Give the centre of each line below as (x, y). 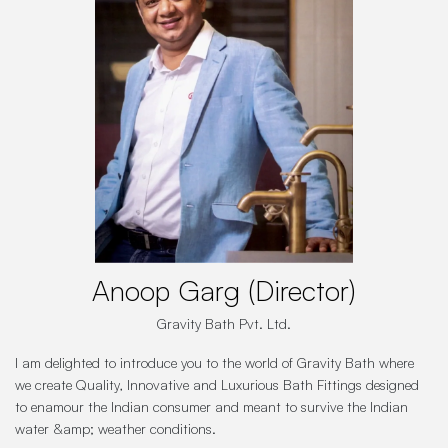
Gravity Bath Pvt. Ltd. (224, 324)
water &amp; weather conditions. (115, 429)
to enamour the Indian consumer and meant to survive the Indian (211, 407)
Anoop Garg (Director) (224, 291)
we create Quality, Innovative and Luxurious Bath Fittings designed (217, 385)
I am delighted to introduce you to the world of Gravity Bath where (214, 363)
